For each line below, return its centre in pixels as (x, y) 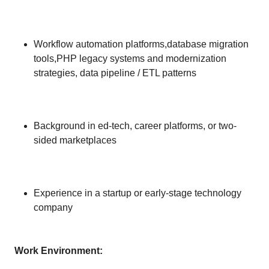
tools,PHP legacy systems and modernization (130, 59)
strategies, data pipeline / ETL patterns (115, 73)
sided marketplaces (75, 140)
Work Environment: (59, 251)
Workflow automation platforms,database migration (141, 44)
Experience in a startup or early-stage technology (138, 193)
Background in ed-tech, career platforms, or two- (135, 126)
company (53, 207)
